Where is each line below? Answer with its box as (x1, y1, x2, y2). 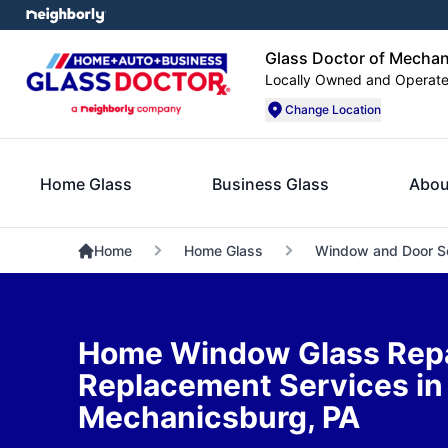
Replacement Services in (77, 367, 443, 403)
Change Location (285, 102, 381, 117)
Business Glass (212, 173, 329, 194)
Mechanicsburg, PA (77, 399, 360, 435)
